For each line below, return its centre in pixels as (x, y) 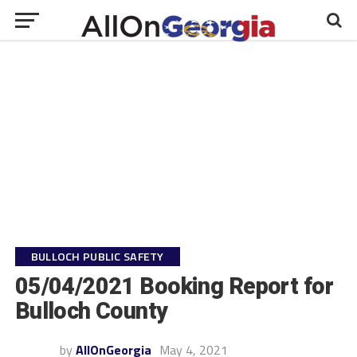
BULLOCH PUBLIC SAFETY (97, 257)
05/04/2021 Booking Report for (174, 286)
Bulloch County (91, 311)
